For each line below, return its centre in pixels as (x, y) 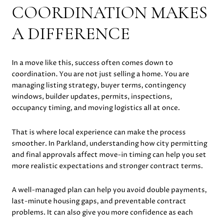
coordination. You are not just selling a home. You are (100, 74)
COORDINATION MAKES (109, 13)
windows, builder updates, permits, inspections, (92, 96)
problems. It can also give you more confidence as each (102, 213)
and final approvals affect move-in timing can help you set (109, 154)
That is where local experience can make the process (99, 132)
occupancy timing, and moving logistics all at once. (96, 108)
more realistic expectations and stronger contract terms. (107, 166)
